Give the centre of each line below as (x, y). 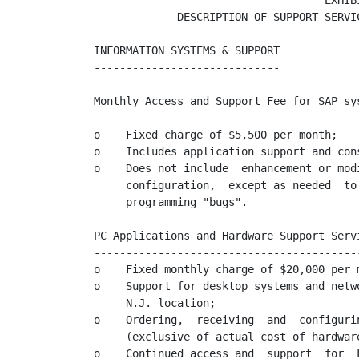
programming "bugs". (171, 202)
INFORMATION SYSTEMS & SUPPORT (187, 50)
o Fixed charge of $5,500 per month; (216, 135)
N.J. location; (155, 303)
